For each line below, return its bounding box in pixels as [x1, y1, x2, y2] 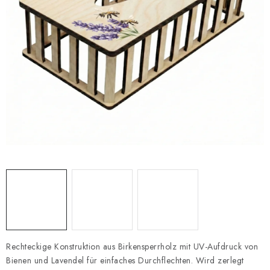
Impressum [104, 4, 143, 16]
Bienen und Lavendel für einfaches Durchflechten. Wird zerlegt [6, 254, 244, 266]
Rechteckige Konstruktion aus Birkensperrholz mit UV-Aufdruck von [6, 240, 258, 253]
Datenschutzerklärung [10, 4, 91, 16]
